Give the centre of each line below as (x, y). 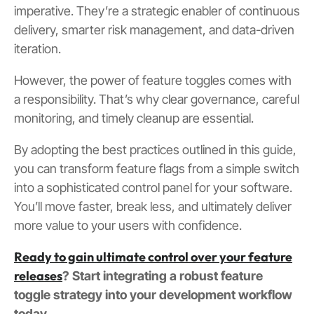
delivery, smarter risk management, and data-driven (154, 30)
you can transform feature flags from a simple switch (157, 169)
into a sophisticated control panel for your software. (153, 188)
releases (38, 276)
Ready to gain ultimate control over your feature (153, 257)
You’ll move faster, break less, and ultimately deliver (153, 207)
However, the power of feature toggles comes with (153, 81)
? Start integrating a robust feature (163, 276)
